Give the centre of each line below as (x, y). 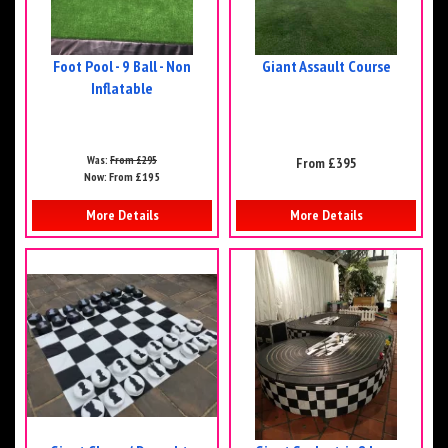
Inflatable (122, 88)
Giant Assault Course (326, 66)
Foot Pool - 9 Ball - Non (122, 66)
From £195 (134, 177)
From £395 (326, 163)
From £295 (133, 160)
